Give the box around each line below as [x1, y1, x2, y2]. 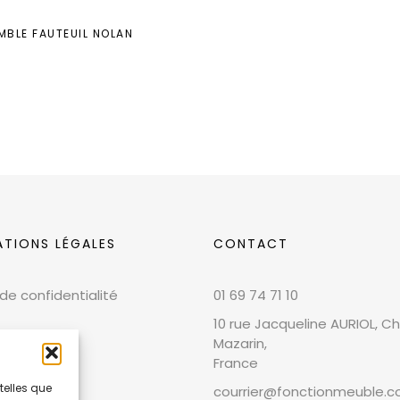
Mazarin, [213, 333, 267, 353]
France [213, 353, 258, 372]
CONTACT [213, 234, 288, 253]
